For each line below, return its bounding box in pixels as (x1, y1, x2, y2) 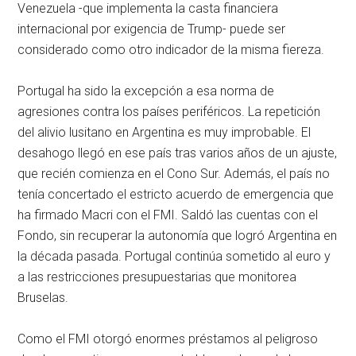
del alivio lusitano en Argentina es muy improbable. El (17, 125, 311, 141)
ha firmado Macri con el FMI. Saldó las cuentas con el (17, 207, 319, 223)
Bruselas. (17, 290, 69, 306)
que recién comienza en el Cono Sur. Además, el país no (17, 166, 331, 182)
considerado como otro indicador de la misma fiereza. (17, 42, 325, 58)
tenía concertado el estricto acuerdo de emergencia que (17, 187, 335, 203)
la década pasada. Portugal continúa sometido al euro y (17, 249, 331, 265)
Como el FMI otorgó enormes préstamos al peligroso (17, 331, 319, 347)
